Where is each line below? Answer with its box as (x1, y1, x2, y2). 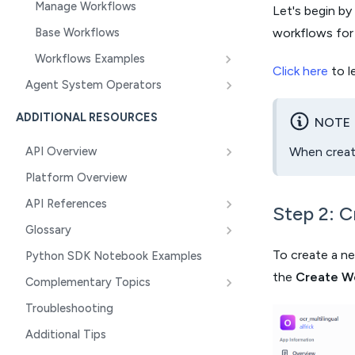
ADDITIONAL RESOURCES (16, 110, 158, 124)
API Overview (25, 144, 97, 158)
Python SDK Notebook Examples (25, 249, 202, 263)
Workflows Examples (35, 52, 145, 66)
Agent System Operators (25, 78, 162, 92)
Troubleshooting (25, 301, 113, 315)
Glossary (25, 223, 71, 237)
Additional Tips (25, 327, 106, 342)
